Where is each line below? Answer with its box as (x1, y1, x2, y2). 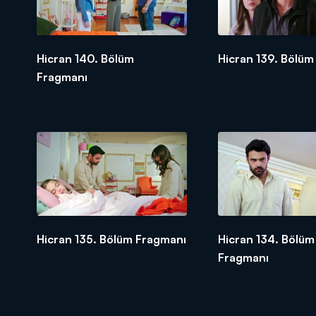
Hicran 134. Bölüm (217, 231, 315, 246)
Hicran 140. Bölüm (37, 51, 134, 66)
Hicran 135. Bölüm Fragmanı (37, 231, 186, 246)
